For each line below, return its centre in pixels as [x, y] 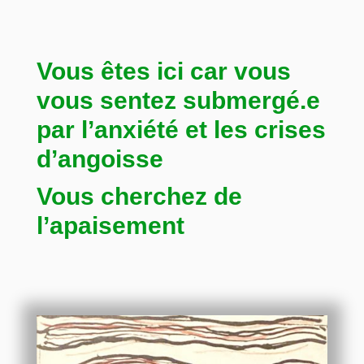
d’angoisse [100, 159]
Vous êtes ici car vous [163, 71]
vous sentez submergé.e [178, 101]
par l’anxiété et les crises [181, 130]
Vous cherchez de [139, 197]
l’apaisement [110, 226]
